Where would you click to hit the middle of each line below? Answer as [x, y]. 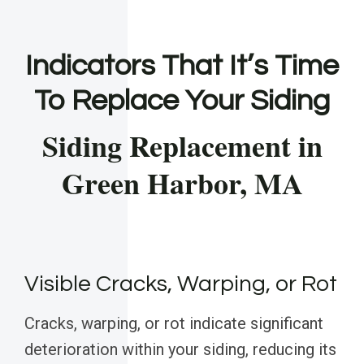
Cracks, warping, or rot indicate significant [174, 324]
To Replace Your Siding [182, 101]
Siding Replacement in [182, 146]
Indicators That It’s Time [182, 66]
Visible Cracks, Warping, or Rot [181, 284]
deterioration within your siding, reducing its [180, 350]
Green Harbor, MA [182, 183]
